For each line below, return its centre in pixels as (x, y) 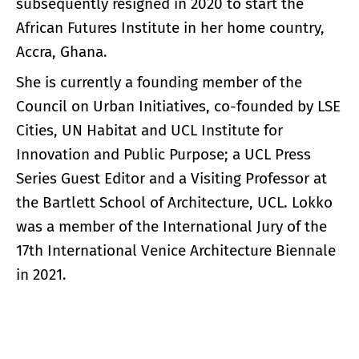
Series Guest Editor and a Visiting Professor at (171, 178)
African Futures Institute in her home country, (170, 27)
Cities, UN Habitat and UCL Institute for (149, 130)
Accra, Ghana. (62, 51)
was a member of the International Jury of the (171, 226)
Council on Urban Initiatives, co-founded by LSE (178, 106)
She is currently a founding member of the (159, 82)
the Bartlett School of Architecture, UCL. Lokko (174, 202)
